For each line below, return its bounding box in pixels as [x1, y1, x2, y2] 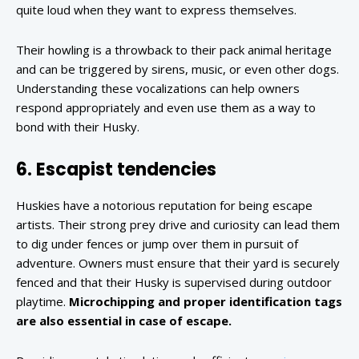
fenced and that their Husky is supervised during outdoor [16, 274, 332, 291]
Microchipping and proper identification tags [69, 293, 342, 310]
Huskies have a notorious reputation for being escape [16, 197, 313, 214]
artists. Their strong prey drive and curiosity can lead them [16, 216, 340, 233]
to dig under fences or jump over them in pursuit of [16, 236, 298, 252]
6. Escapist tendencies [16, 157, 216, 183]
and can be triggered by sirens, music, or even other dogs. [16, 61, 339, 78]
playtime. [16, 293, 69, 310]
